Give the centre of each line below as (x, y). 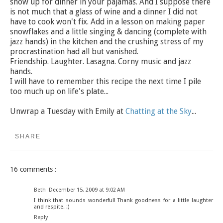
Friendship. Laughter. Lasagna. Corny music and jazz (101, 62)
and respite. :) (52, 207)
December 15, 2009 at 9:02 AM (87, 190)
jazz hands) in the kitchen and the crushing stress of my (107, 42)
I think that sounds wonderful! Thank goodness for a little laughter (123, 201)
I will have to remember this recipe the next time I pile (106, 82)
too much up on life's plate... (59, 92)
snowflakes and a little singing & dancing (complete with (108, 32)
